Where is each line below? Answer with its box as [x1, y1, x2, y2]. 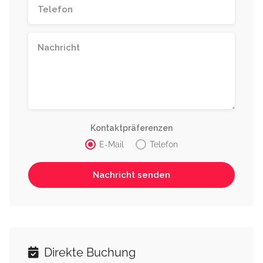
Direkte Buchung [41, 245, 136, 260]
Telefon [150, 140, 178, 150]
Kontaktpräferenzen [90, 123, 173, 133]
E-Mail [99, 140, 124, 150]
